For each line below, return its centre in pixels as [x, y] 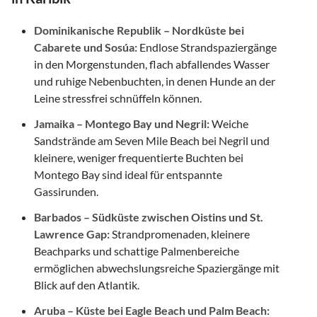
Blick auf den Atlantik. [87, 284]
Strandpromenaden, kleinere [180, 234]
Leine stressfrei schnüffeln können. [118, 98]
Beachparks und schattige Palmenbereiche [137, 250]
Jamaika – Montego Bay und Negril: [122, 123]
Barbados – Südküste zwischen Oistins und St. [149, 217]
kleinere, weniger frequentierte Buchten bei [139, 157]
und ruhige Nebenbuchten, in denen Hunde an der [155, 81]
